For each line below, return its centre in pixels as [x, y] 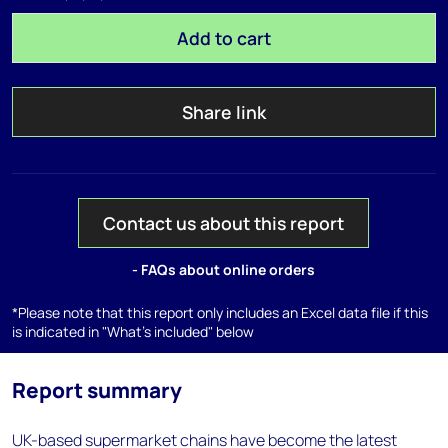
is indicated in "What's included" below [133, 331]
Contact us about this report [224, 223]
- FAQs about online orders [224, 269]
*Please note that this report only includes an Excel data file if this [220, 312]
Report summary [97, 390]
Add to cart [223, 38]
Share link [223, 112]
